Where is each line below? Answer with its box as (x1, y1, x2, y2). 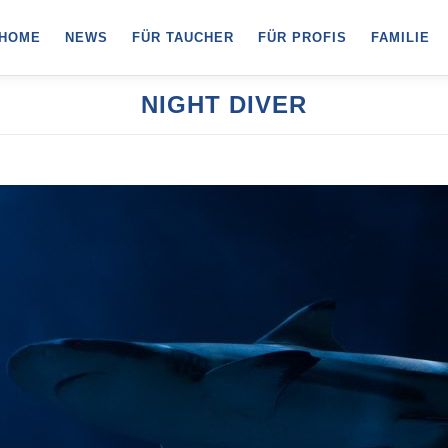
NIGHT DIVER (141, 91, 307, 119)
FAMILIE (371, 30, 430, 45)
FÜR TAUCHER (132, 30, 234, 45)
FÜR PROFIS (258, 30, 347, 45)
